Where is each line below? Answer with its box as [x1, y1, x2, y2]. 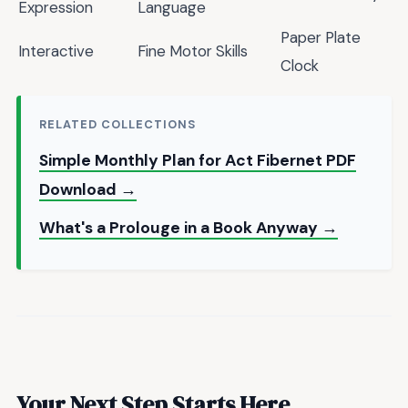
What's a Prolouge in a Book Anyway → [39, 218, 338, 239]
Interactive [18, 41, 94, 62]
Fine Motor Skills [138, 41, 248, 62]
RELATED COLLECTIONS [39, 117, 197, 133]
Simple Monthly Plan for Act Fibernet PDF [39, 150, 356, 171]
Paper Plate [280, 27, 361, 48]
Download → [39, 179, 137, 200]
